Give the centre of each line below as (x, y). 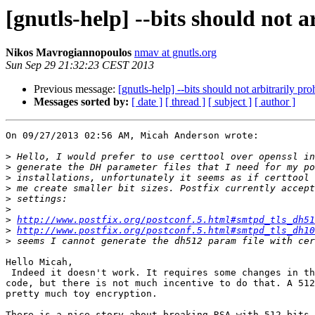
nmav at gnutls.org (175, 53)
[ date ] (147, 102)
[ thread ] (185, 102)
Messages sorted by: (81, 102)
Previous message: (76, 89)
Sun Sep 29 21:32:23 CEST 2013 (80, 65)
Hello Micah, (39, 262)
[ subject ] (230, 102)
